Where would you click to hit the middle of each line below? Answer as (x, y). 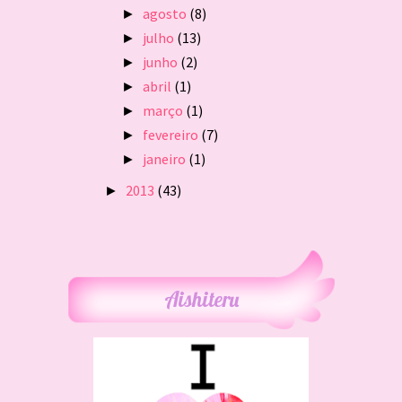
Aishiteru (201, 299)
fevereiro (172, 134)
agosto (166, 13)
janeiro (166, 158)
